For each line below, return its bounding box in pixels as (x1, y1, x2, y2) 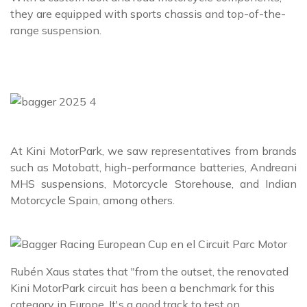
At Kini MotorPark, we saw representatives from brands (10, 144, 297, 158)
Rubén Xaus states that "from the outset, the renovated (10, 265, 288, 279)
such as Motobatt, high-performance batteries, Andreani (10, 160, 297, 175)
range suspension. (10, 23, 101, 38)
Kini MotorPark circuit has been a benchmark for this (10, 281, 275, 295)
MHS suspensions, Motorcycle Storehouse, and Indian (10, 177, 297, 191)
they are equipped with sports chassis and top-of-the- (10, 7, 286, 21)
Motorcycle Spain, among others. (10, 193, 175, 208)
